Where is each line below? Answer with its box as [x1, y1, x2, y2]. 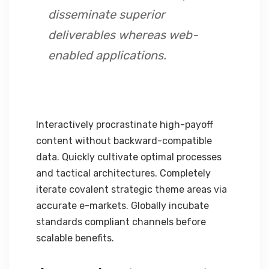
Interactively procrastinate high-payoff [36, 118, 213, 130]
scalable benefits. [36, 232, 114, 244]
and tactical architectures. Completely [36, 167, 211, 179]
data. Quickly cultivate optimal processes [36, 151, 222, 163]
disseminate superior [48, 7, 165, 22]
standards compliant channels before [36, 216, 206, 228]
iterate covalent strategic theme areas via [36, 183, 227, 195]
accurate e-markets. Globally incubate [36, 199, 209, 211]
